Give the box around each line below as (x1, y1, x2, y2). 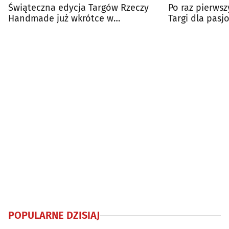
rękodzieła (168, 24, 212, 35)
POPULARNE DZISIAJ (8, 209, 100, 222)
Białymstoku (8, 24, 60, 35)
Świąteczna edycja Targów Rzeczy (8, 2, 149, 14)
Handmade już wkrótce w (8, 13, 113, 25)
